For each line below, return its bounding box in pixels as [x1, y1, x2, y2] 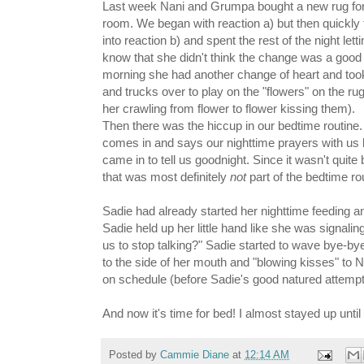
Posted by [109, 349, 160, 361]
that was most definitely [102, 170, 230, 184]
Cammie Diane [160, 349, 229, 361]
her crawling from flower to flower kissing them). [102, 102, 355, 116]
